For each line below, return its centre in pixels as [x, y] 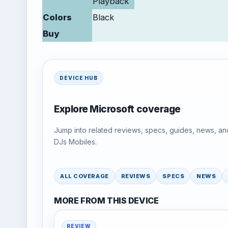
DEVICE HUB [79, 78]
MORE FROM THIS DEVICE [106, 200]
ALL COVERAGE [84, 176]
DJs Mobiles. [75, 142]
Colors [57, 17]
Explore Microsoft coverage [117, 109]
